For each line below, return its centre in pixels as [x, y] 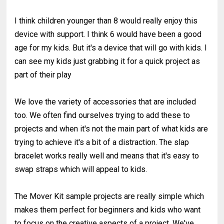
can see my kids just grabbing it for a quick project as [107, 61]
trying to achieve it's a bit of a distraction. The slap [102, 142]
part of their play [43, 75]
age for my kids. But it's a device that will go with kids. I [111, 48]
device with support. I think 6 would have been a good [108, 34]
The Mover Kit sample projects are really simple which [109, 196]
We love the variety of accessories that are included [105, 102]
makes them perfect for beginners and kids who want [108, 210]
